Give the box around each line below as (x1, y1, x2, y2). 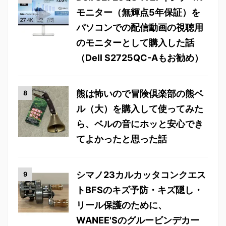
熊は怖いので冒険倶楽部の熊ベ (76, 88, 203, 99)
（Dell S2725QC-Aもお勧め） (76, 52, 203, 63)
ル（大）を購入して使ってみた (76, 103, 203, 114)
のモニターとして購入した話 (76, 37, 194, 48)
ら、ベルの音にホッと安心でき (76, 119, 203, 129)
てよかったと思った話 (76, 134, 167, 144)
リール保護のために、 (76, 200, 167, 210)
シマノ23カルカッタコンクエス (76, 169, 206, 180)
